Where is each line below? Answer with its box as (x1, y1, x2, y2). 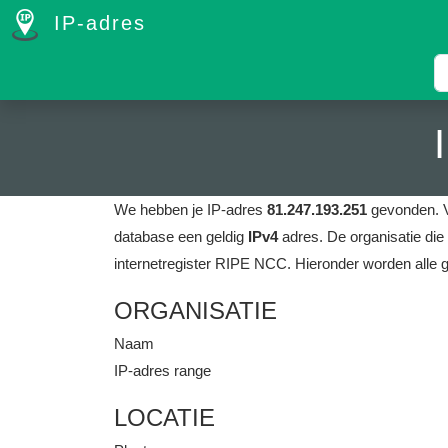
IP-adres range (114, 362, 211, 379)
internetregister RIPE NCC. (114, 255, 291, 272)
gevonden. (367, 201, 443, 218)
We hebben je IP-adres (114, 201, 267, 218)
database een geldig (114, 228, 248, 245)
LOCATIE (114, 404, 215, 431)
